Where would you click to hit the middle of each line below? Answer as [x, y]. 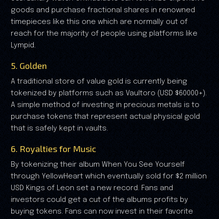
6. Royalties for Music [54, 148]
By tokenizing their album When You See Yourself [98, 164]
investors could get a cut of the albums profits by [99, 200]
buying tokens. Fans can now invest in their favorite [102, 211]
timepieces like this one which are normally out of [99, 22]
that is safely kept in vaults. [59, 128]
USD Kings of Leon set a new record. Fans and [92, 188]
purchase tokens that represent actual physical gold [105, 117]
